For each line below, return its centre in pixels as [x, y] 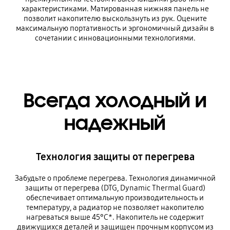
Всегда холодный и [115, 101]
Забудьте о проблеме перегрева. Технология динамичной [115, 178]
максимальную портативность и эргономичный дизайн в [115, 28]
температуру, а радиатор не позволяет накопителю [115, 207]
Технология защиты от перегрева [115, 156]
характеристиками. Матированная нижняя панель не [115, 9]
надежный [115, 123]
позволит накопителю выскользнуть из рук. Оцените [115, 19]
